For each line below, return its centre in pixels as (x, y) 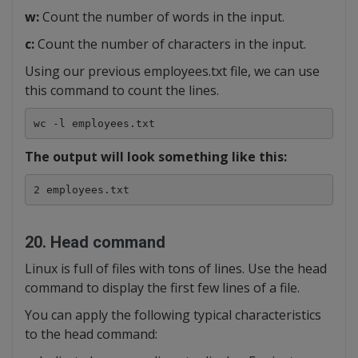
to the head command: (91, 334)
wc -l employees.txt (94, 123)
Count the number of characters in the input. (170, 44)
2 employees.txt (81, 189)
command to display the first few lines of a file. (162, 288)
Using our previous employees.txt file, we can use (172, 71)
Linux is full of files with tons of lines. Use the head (176, 268)
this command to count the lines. (122, 90)
